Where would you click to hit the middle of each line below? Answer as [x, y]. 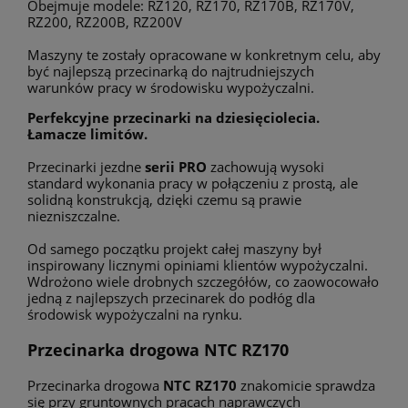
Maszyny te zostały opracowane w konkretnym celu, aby [204, 55]
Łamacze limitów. [87, 134]
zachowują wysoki [265, 167]
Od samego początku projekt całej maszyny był [174, 249]
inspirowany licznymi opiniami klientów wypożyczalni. [198, 265]
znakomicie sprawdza [306, 385]
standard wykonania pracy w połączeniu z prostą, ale [193, 184]
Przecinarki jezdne [86, 167]
